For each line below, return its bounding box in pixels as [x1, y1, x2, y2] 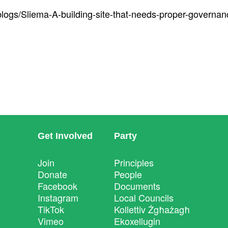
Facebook [38, 179, 77, 192]
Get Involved [38, 131, 93, 141]
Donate [38, 167, 67, 181]
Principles [114, 156, 154, 169]
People [114, 167, 142, 181]
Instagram [38, 191, 78, 204]
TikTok [38, 203, 64, 216]
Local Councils [114, 191, 174, 204]
